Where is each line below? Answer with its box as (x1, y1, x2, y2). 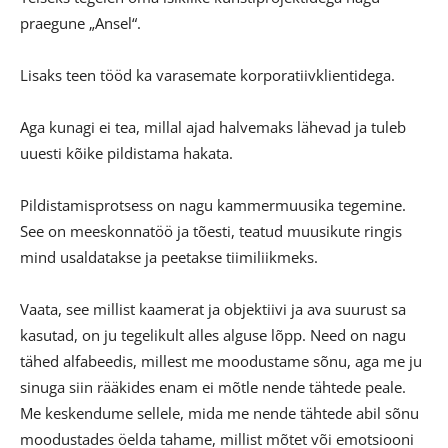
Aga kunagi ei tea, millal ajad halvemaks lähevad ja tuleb (20, 117, 406, 138)
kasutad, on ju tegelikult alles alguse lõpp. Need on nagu (20, 325, 406, 346)
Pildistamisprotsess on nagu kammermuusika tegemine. (20, 195, 406, 216)
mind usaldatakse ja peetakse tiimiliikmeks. (20, 247, 318, 268)
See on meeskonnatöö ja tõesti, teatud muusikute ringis (20, 221, 402, 242)
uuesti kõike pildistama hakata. (20, 143, 233, 164)
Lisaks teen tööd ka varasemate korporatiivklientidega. (20, 65, 395, 86)
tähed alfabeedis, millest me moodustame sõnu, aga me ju (20, 351, 422, 372)
